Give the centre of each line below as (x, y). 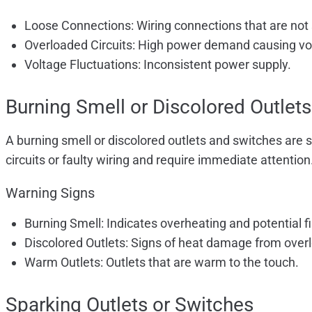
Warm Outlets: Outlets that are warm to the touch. (162, 262)
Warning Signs (50, 193)
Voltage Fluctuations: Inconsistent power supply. (158, 64)
